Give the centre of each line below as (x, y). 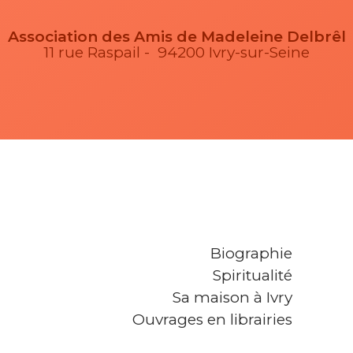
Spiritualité (253, 276)
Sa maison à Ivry (232, 298)
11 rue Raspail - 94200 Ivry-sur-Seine (176, 52)
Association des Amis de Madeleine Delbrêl (176, 37)
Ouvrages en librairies (212, 320)
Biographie (251, 254)
